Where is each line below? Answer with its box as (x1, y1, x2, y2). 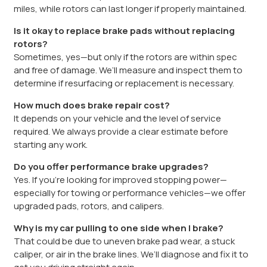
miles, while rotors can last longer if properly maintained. (13, 2, 246, 15)
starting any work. (13, 138, 88, 151)
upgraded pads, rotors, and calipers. (13, 199, 164, 212)
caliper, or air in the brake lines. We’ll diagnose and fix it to (13, 247, 249, 260)
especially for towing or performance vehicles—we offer (13, 186, 246, 199)
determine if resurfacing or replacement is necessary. (13, 76, 234, 89)
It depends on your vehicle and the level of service (13, 111, 221, 125)
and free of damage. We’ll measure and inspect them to (13, 63, 243, 76)
